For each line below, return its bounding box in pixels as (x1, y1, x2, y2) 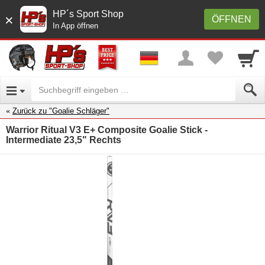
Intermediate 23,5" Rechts (6, 134, 121, 145)
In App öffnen (53, 21, 98, 30)
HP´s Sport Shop (53, 9, 124, 19)
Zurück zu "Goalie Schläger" (12, 106, 109, 115)
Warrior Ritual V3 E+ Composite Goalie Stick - (6, 124, 208, 135)
